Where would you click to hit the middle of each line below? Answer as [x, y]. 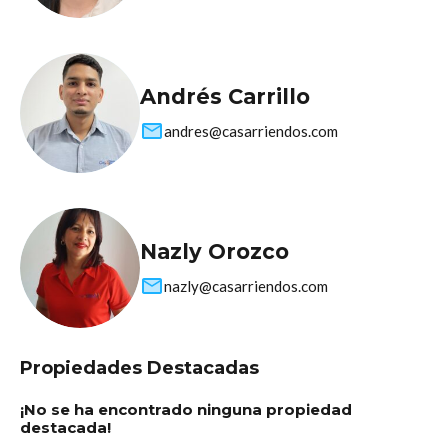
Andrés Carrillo [225, 96]
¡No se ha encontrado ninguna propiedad [186, 410]
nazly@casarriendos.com [246, 285]
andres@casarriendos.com [251, 130]
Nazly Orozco [214, 251]
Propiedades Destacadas [139, 368]
